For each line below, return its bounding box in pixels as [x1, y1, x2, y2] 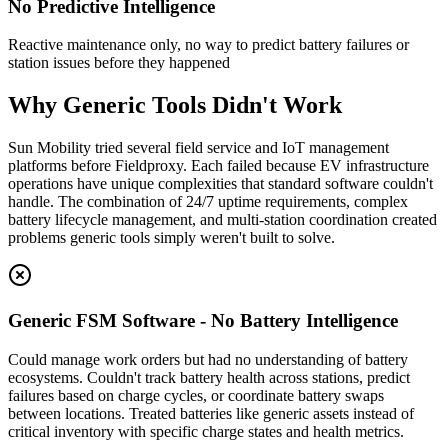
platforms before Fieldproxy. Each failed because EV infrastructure [8, 157, 429, 175]
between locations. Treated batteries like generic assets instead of [8, 404, 414, 422]
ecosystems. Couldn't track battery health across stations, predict [8, 368, 410, 386]
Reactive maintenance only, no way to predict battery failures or [8, 36, 409, 54]
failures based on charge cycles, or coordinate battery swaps [8, 386, 384, 404]
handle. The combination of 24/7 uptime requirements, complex [8, 193, 408, 211]
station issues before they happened [8, 54, 230, 72]
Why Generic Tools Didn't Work [8, 92, 342, 119]
